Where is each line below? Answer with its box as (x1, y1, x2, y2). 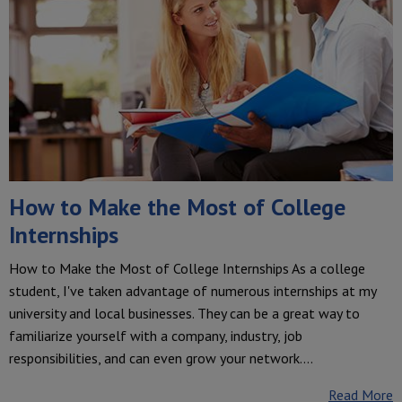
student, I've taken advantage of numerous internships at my (9, 282, 376, 301)
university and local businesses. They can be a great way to (9, 304, 360, 323)
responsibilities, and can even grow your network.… (9, 349, 313, 368)
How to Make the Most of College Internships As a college (9, 259, 365, 278)
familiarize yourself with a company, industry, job (9, 327, 302, 345)
